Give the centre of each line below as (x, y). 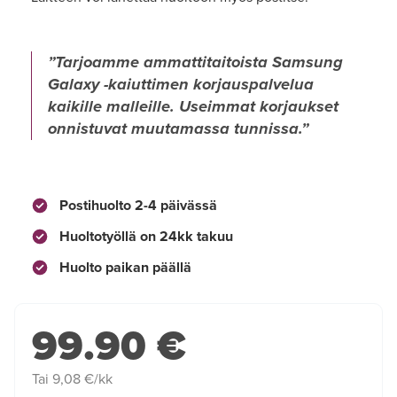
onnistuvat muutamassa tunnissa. (175, 128)
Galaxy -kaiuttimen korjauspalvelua (181, 84)
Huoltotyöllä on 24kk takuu (144, 236)
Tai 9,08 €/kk (72, 380)
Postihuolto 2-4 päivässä (136, 205)
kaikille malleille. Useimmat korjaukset (193, 106)
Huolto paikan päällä (124, 267)
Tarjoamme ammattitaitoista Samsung (199, 62)
